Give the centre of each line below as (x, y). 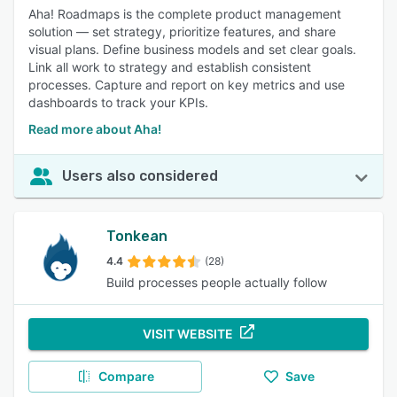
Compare (126, 376)
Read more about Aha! (95, 129)
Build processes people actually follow (217, 282)
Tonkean (137, 236)
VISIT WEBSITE (188, 334)
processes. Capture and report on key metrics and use (187, 85)
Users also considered (140, 176)
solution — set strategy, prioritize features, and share (182, 31)
